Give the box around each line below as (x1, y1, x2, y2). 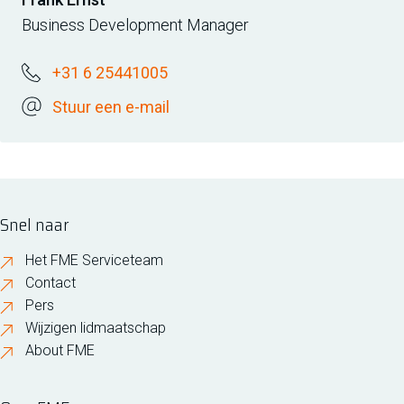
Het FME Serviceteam (25, 252, 163, 269)
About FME (25, 342, 95, 359)
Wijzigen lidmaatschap (25, 319, 166, 336)
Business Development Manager (22, 15, 249, 34)
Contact (25, 274, 76, 291)
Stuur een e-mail (52, 97, 170, 116)
